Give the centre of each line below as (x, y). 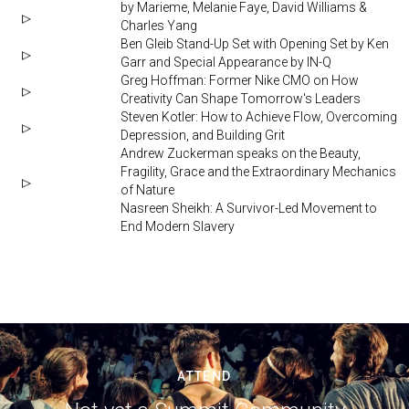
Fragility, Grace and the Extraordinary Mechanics (258, 172)
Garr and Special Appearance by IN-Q (226, 63)
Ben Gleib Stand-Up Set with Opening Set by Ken (255, 44)
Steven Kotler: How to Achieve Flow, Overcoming (259, 117)
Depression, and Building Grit (203, 136)
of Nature (147, 190)
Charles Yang (159, 26)
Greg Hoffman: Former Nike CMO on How (240, 81)
